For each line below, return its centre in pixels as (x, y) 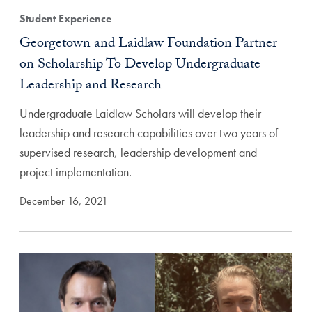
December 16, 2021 (64, 201)
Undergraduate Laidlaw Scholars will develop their (140, 113)
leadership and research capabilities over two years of (149, 133)
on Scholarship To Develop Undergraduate (140, 65)
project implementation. (76, 172)
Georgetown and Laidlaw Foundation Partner (148, 45)
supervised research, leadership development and (138, 152)
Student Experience (65, 18)
